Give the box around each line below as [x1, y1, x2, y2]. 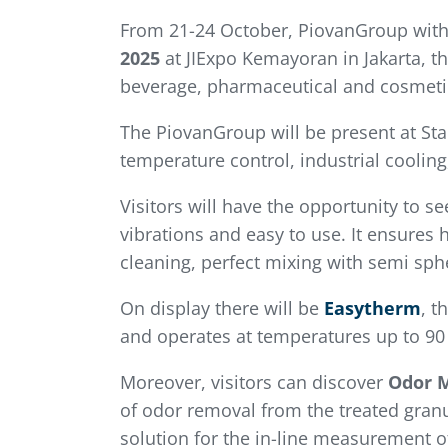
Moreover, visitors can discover [119, 370, 388, 395]
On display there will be [119, 296, 324, 321]
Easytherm [323, 296, 421, 321]
